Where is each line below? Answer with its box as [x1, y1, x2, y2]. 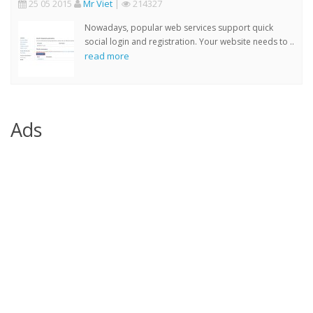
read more [85, 49, 129, 62]
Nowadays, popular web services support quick [85, 21, 273, 34]
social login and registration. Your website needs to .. [85, 35, 294, 48]
